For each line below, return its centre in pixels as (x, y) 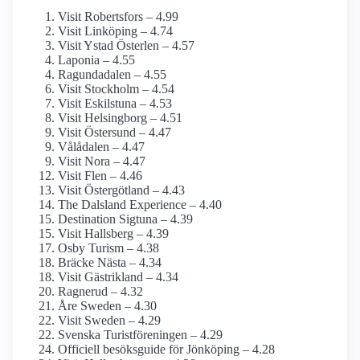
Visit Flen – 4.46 (100, 176)
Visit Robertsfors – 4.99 (118, 17)
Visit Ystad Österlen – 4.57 (126, 46)
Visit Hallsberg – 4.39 (113, 234)
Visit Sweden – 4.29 (109, 321)
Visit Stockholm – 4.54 (116, 89)
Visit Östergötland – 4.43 (121, 190)
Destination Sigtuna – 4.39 (125, 219)
